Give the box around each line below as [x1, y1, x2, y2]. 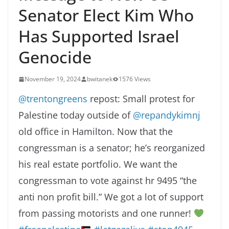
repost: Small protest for [87, 93, 195, 105]
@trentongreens [18, 93, 87, 105]
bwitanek [87, 75, 112, 84]
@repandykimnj [133, 109, 200, 122]
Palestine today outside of [18, 109, 133, 122]
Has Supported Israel [18, 25, 179, 48]
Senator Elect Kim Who [18, 4, 194, 27]
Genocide [18, 46, 91, 68]
